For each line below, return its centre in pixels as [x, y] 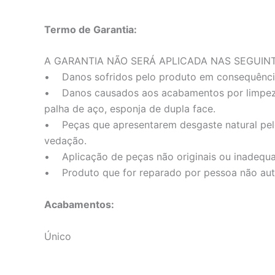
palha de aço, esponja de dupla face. [130, 109]
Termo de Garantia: [91, 29]
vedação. [65, 141]
